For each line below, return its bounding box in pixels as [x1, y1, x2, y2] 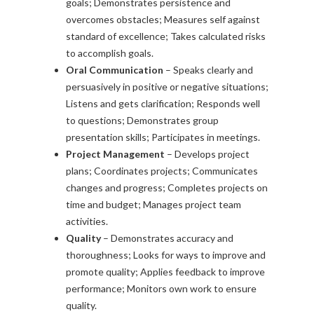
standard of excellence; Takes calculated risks [66, 30, 266, 43]
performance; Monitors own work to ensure [66, 282, 257, 295]
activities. [66, 215, 108, 228]
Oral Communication [66, 64, 163, 76]
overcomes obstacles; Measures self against [66, 13, 260, 26]
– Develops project [165, 148, 250, 161]
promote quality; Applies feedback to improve [66, 266, 265, 278]
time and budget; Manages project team [66, 198, 241, 211]
